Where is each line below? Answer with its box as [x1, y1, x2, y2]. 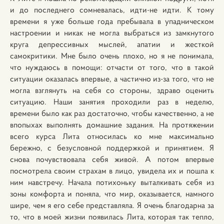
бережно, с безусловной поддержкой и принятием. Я [10, 142, 214, 152]
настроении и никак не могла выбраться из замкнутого [10, 27, 214, 37]
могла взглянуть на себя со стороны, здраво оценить [10, 85, 214, 95]
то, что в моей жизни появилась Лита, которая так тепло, [10, 211, 214, 221]
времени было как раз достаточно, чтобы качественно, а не [10, 108, 214, 118]
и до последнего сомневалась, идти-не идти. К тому [10, 4, 214, 14]
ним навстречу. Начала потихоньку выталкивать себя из [10, 177, 214, 187]
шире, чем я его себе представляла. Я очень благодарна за [10, 200, 214, 210]
